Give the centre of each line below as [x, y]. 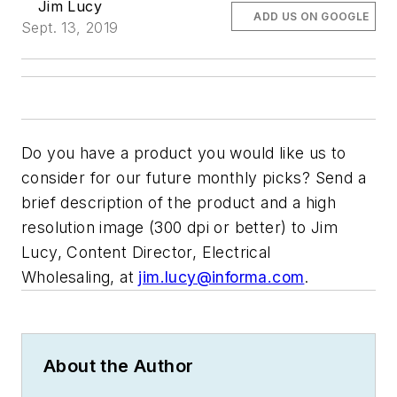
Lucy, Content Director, [112, 252]
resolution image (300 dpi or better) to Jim [180, 227]
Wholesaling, [71, 276]
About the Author [119, 366]
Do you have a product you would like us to [184, 152]
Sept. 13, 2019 [70, 27]
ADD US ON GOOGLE [311, 16]
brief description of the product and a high [179, 202]
